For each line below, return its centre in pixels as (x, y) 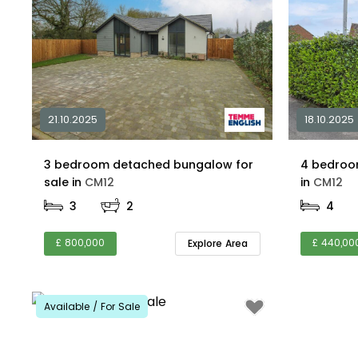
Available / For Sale (91, 306)
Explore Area (218, 243)
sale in (78, 183)
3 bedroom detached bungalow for (148, 165)
